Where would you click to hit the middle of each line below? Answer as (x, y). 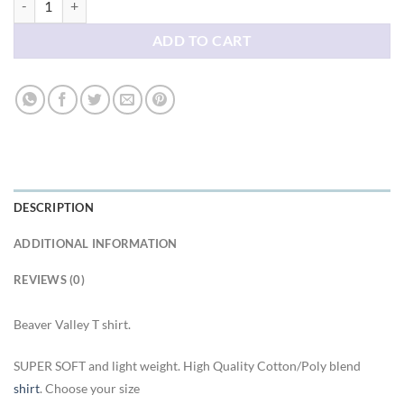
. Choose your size (90, 389)
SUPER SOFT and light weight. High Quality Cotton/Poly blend (187, 366)
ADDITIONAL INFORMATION (96, 244)
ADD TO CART (202, 41)
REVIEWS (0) (49, 280)
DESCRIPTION (54, 208)
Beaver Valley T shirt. (72, 325)
